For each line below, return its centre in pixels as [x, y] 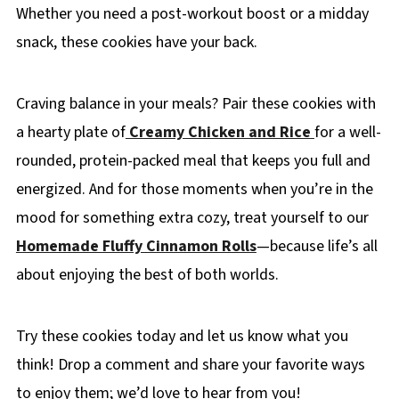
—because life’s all [317, 246]
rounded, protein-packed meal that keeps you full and [193, 160]
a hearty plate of [70, 132]
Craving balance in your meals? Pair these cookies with [195, 103]
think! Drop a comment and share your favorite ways [190, 364]
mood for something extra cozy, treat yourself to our [192, 217]
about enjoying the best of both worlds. [147, 274]
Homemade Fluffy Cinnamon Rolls [136, 246]
